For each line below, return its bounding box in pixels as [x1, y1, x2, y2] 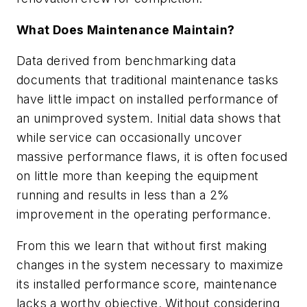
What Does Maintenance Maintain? [16, 22, 235, 37]
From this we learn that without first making [16, 238, 267, 253]
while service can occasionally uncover [16, 130, 243, 145]
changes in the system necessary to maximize [16, 257, 284, 272]
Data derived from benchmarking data [16, 53, 236, 69]
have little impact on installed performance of [16, 92, 279, 107]
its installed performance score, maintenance [16, 276, 278, 291]
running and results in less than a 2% [16, 188, 230, 203]
